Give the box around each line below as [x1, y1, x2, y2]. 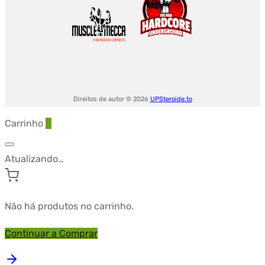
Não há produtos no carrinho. [5, 201, 134, 212]
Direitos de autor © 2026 [73, 95, 150, 103]
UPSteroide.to [150, 95, 192, 103]
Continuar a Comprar [5, 228, 98, 239]
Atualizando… [5, 153, 64, 164]
